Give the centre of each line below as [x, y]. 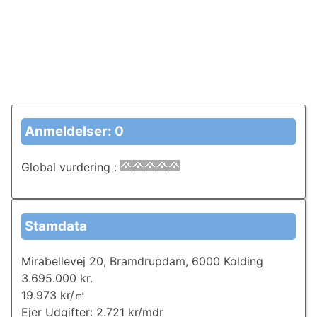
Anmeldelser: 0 [74, 132]
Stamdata [56, 226]
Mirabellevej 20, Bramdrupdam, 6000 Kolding [142, 261]
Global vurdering [67, 167]
